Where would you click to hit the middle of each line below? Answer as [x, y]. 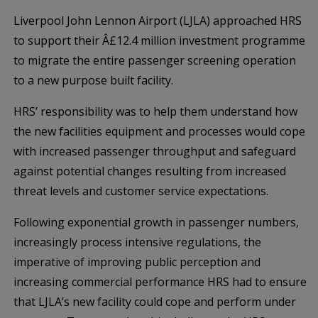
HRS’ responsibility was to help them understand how [155, 111]
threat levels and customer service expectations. [141, 191]
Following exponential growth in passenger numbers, [156, 222]
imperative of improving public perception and [137, 262]
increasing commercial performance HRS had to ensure [160, 282]
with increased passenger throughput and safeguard [155, 151]
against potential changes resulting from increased [150, 171]
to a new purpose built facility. [93, 80]
